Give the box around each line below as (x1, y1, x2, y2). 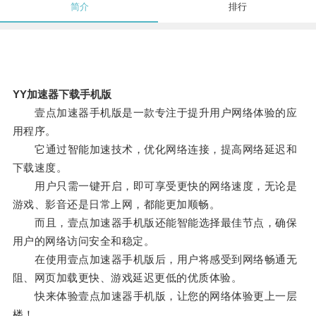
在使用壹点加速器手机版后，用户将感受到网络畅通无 (12, 253, 298, 266)
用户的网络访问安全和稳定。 (12, 235, 155, 248)
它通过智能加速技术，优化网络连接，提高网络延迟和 (12, 143, 298, 156)
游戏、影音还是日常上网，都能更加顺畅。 (12, 198, 221, 211)
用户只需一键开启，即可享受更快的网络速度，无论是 (12, 180, 298, 193)
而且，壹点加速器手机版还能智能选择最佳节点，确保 (12, 217, 298, 229)
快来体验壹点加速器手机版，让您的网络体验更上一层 (12, 290, 298, 303)
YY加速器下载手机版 (12, 88, 111, 101)
